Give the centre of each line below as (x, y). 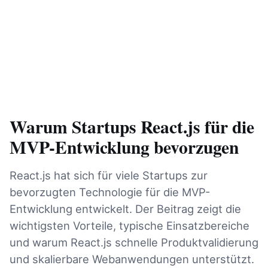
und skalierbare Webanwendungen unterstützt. (132, 259)
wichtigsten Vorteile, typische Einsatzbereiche (130, 226)
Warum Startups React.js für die (132, 127)
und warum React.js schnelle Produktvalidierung (134, 242)
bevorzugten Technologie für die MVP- (110, 192)
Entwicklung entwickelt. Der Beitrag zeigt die (125, 209)
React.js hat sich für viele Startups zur (109, 175)
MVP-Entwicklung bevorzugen (124, 147)
